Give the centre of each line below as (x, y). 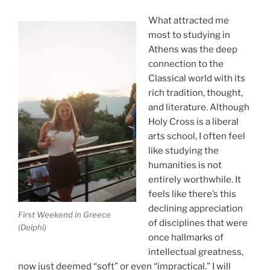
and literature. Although (199, 108)
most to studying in (189, 35)
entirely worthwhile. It (194, 180)
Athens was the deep (193, 50)
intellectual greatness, (196, 252)
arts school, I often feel (196, 137)
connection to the (186, 64)
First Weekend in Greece (64, 214)
